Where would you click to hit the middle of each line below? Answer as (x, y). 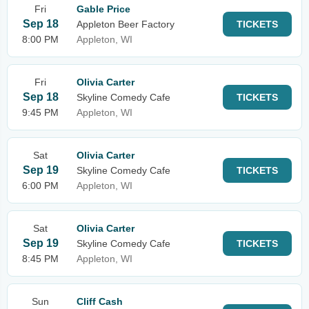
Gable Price (103, 9)
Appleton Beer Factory (126, 24)
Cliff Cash (100, 301)
